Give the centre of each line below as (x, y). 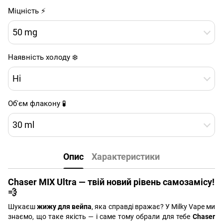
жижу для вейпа (64, 206)
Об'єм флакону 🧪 (37, 103)
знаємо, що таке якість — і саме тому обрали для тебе (100, 216)
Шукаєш (23, 206)
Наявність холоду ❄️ (43, 57)
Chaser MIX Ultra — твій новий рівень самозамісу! (111, 182)
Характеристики (126, 157)
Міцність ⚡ (27, 11)
